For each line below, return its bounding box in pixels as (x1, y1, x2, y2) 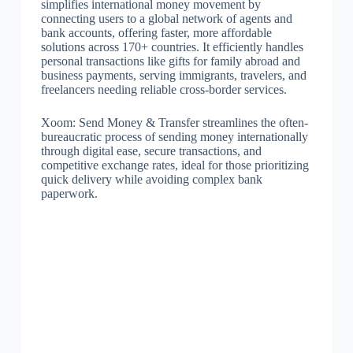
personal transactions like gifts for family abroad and (40, 54, 300, 68)
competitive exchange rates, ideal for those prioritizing (40, 158, 309, 172)
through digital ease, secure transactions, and (40, 144, 262, 158)
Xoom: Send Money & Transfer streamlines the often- (40, 116, 308, 129)
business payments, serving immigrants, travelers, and (40, 69, 307, 82)
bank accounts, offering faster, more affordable (40, 26, 272, 39)
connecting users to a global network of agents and (40, 12, 292, 25)
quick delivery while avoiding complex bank (40, 173, 262, 186)
